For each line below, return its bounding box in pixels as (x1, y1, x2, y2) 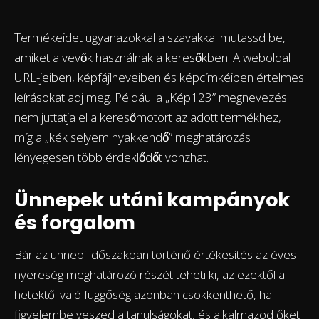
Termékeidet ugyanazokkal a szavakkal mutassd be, (14, 29, 286, 46)
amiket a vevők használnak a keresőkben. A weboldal (14, 49, 291, 66)
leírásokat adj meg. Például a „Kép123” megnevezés (14, 89, 287, 106)
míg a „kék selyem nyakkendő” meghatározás (14, 129, 251, 146)
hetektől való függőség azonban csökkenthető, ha (14, 286, 272, 303)
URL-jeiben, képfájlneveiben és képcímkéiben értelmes (14, 69, 304, 86)
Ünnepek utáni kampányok (14, 187, 290, 214)
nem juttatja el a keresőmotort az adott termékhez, (14, 109, 281, 126)
